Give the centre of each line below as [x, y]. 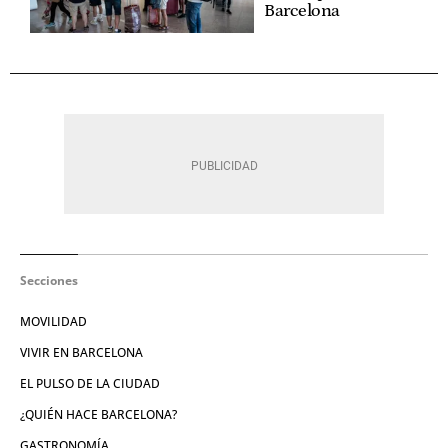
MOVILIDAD [53, 321]
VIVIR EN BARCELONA [81, 352]
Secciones [49, 280]
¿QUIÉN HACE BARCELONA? [98, 414]
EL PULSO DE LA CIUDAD [90, 383]
